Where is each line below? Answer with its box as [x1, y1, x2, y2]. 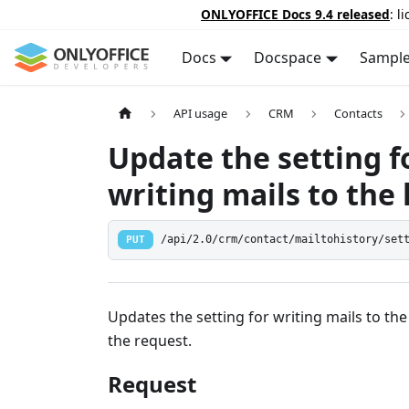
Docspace [254, 47, 322, 68]
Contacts [334, 105, 383, 122]
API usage [173, 105, 228, 122]
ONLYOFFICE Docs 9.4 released [201, 5, 390, 23]
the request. [108, 330, 192, 351]
